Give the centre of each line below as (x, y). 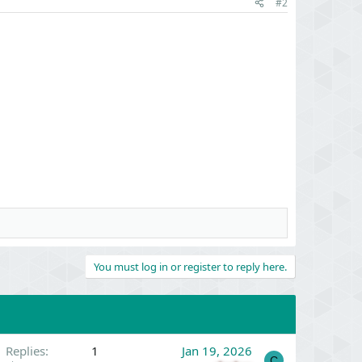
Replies (25, 351)
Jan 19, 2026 (217, 351)
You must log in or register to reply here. (190, 267)
